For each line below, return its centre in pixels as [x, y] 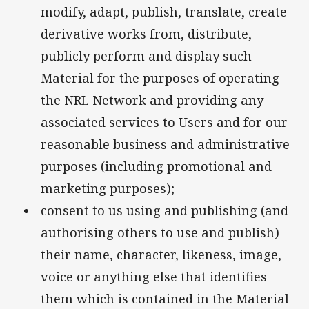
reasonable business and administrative [165, 144]
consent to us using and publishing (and [165, 211]
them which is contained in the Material [165, 299]
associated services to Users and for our [164, 122]
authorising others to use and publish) [160, 233]
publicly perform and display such [146, 56]
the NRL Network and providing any [152, 100]
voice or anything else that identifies [154, 277]
